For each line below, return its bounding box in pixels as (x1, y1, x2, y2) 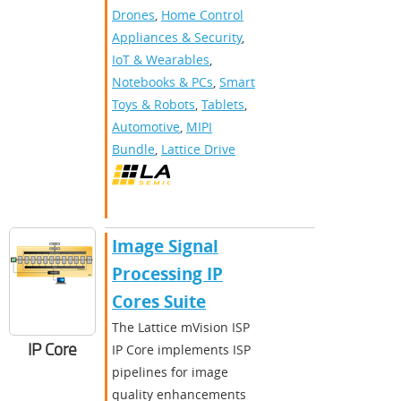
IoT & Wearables (112, 50, 209, 68)
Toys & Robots (112, 95, 195, 113)
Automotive (112, 117, 180, 135)
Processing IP (112, 261, 223, 286)
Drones (112, 5, 155, 23)
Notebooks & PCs (112, 73, 213, 90)
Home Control (161, 5, 243, 23)
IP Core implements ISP (112, 340, 251, 358)
